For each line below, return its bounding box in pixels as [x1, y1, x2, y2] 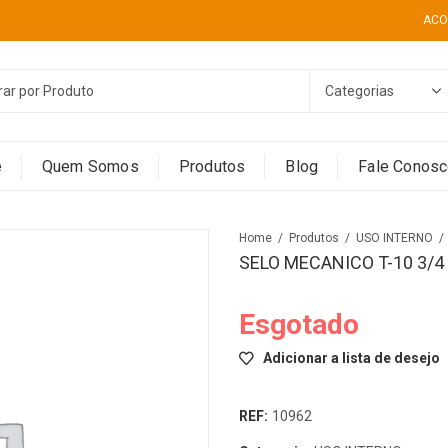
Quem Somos [41, 156, 139, 176]
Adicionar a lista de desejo [263, 349, 440, 366]
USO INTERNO [356, 231, 433, 245]
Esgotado [239, 307, 359, 341]
